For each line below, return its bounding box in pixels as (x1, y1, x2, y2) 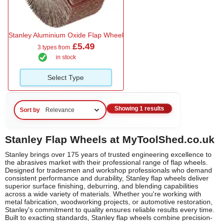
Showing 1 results (114, 105, 164, 112)
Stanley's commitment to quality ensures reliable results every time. (5, 205, 215, 214)
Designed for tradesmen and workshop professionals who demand (5, 166, 212, 174)
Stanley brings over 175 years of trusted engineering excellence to (5, 150, 212, 158)
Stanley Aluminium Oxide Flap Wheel (8, 31, 123, 39)
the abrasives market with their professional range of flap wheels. (5, 158, 208, 166)
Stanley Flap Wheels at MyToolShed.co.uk (5, 133, 215, 145)
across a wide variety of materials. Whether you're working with (5, 189, 201, 198)
